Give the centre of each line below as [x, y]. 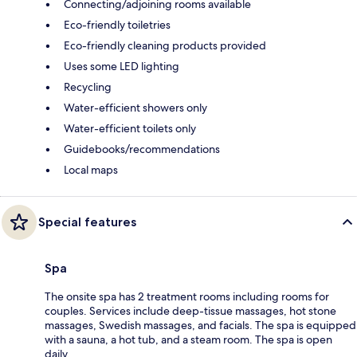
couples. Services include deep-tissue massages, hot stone [190, 310]
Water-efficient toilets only [130, 128]
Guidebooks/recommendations [142, 149]
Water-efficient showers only [135, 107]
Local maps [91, 169]
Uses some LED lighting [122, 66]
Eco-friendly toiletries [117, 24]
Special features [87, 222]
